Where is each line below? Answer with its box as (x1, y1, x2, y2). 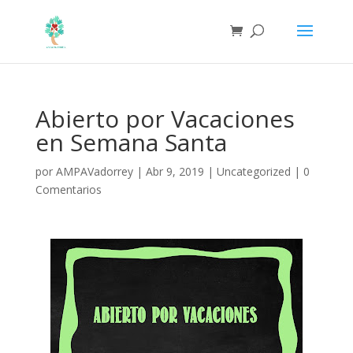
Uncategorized (216, 164, 291, 179)
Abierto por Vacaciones (35, 102, 295, 135)
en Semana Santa (35, 126, 227, 158)
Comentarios (35, 182, 102, 197)
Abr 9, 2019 (145, 164, 204, 179)
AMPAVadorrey (55, 164, 133, 179)
